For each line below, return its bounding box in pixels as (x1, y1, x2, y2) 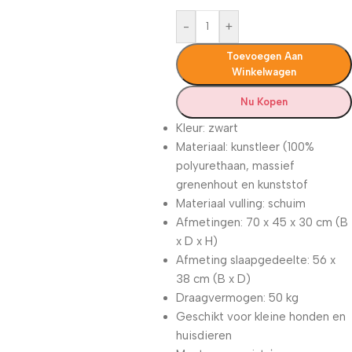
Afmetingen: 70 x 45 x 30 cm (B (176, 215, 348, 229)
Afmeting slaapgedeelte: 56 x (176, 253, 335, 267)
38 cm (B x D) (176, 272, 251, 286)
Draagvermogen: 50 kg (176, 291, 299, 305)
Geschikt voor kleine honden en (176, 310, 346, 324)
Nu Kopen (240, 96, 288, 108)
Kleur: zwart (176, 121, 238, 135)
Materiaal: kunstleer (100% (176, 140, 314, 154)
